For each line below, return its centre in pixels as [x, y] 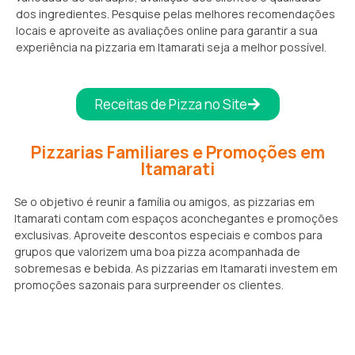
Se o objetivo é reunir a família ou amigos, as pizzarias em [164, 202]
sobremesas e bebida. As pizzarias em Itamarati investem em [176, 269]
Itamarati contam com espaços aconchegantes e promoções [176, 219]
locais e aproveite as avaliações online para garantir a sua [167, 31]
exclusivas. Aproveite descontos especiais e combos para [168, 235]
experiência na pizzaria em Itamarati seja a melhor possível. [171, 48]
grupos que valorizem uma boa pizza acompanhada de [157, 252]
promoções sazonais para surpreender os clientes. [149, 285]
